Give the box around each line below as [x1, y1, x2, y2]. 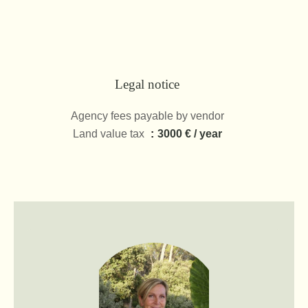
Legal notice [115, 77, 179, 91]
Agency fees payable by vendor [70, 110, 224, 122]
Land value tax [72, 128, 147, 140]
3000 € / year [157, 128, 222, 140]
